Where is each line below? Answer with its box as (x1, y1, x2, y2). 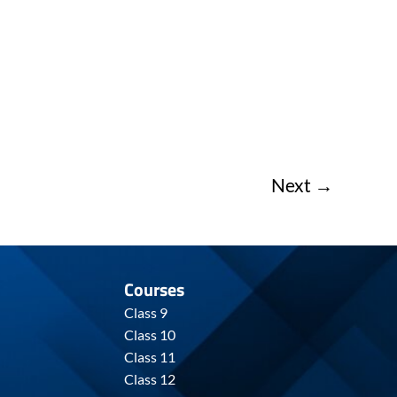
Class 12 (123, 370, 175, 387)
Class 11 (123, 347, 175, 365)
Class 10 (123, 325, 175, 343)
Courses (123, 275, 184, 303)
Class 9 (123, 303, 167, 321)
